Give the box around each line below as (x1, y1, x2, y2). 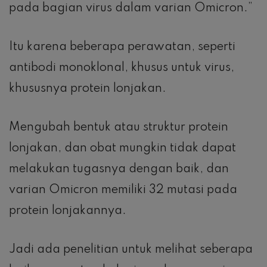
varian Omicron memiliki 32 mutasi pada (9, 184, 237, 196)
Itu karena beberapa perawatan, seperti (9, 41, 235, 53)
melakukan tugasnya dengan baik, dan (9, 163, 229, 175)
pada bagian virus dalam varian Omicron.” (9, 2, 253, 14)
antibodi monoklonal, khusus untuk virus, (9, 61, 234, 74)
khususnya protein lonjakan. (9, 82, 166, 95)
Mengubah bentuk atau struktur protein (9, 121, 228, 133)
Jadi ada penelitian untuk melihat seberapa (9, 243, 253, 256)
